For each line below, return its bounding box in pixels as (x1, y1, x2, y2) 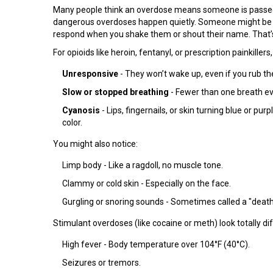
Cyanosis (62, 105, 100, 115)
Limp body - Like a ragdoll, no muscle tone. (62, 160, 223, 170)
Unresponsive (62, 68, 118, 79)
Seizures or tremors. (62, 257, 141, 268)
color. (62, 117, 82, 127)
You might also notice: (53, 138, 138, 149)
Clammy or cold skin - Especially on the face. (62, 178, 231, 188)
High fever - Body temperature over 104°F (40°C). (62, 239, 250, 249)
